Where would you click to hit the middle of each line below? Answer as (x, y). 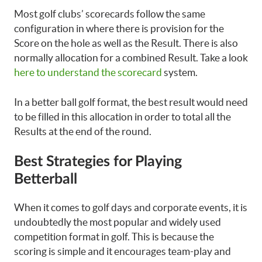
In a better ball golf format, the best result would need (131, 102)
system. (180, 72)
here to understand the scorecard (88, 72)
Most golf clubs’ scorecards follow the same (110, 14)
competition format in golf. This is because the (114, 237)
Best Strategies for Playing (98, 162)
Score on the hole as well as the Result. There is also (126, 43)
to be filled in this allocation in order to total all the (123, 116)
